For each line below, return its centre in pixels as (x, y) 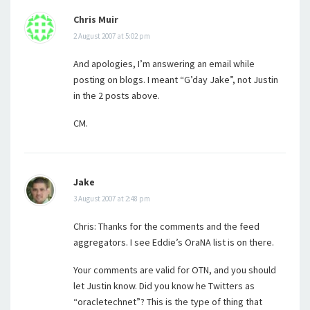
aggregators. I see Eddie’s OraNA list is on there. (174, 242)
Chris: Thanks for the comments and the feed (166, 226)
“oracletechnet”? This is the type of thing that (168, 302)
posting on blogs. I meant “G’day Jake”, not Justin (176, 80)
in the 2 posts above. (117, 95)
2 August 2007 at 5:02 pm (112, 36)
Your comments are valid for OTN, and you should (175, 270)
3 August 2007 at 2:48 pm (112, 199)
